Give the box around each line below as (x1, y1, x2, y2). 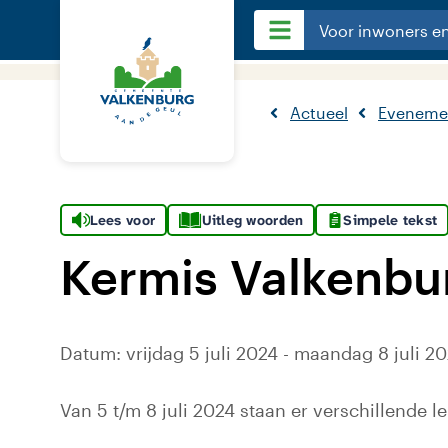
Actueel (290, 103, 348, 122)
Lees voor (89, 211, 156, 229)
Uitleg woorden (201, 211, 304, 229)
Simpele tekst (343, 211, 438, 229)
